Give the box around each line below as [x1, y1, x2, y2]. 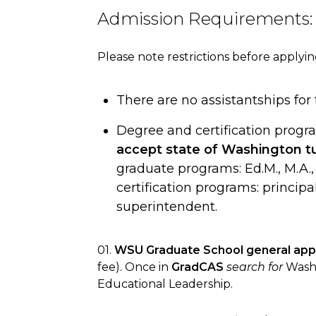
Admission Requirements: [97, 8, 312, 30]
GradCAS [171, 260, 224, 274]
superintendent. [116, 198, 217, 214]
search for [226, 260, 283, 274]
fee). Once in [97, 260, 171, 274]
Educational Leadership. [97, 276, 233, 291]
